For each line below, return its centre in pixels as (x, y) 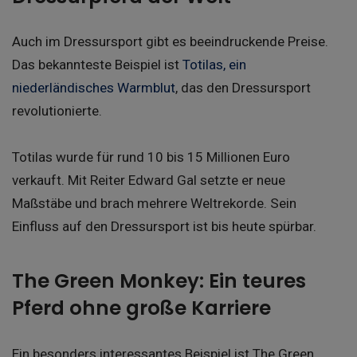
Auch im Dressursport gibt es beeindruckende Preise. (170, 42)
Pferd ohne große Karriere (141, 308)
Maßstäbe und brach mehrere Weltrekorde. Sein (154, 204)
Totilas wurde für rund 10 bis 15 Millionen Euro (151, 157)
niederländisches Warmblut (94, 88)
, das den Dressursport (243, 88)
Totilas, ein (214, 65)
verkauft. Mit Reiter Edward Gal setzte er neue (149, 180)
